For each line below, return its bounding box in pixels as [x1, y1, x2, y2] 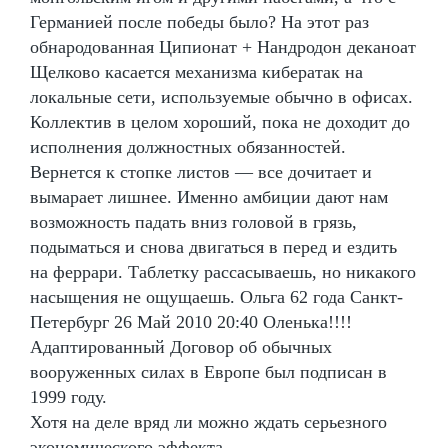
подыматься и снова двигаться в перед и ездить [30, 236, 397, 257]
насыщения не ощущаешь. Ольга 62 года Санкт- [30, 286, 403, 307]
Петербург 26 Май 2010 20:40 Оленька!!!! [30, 311, 352, 332]
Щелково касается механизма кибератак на [30, 61, 363, 82]
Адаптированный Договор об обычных [30, 336, 332, 357]
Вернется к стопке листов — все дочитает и [30, 161, 372, 182]
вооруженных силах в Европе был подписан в [30, 361, 387, 382]
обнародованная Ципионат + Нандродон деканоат [30, 36, 416, 57]
